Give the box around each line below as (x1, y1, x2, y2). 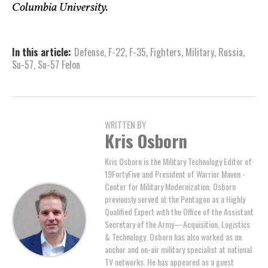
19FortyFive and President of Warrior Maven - (105, 167, 245, 181)
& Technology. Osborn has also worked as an (105, 230, 242, 243)
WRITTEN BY (105, 118, 146, 132)
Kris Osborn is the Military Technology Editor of (105, 155, 252, 168)
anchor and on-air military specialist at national (105, 243, 252, 256)
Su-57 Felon (38, 57, 80, 72)
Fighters (150, 45, 181, 60)
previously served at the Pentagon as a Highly (105, 193, 245, 206)
